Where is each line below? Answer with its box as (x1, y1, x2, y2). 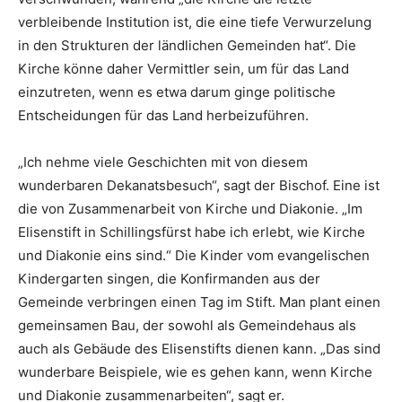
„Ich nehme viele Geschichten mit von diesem (18, 153, 308, 170)
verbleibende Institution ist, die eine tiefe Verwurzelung (18, 13, 371, 31)
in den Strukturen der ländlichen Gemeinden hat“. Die (18, 36, 356, 54)
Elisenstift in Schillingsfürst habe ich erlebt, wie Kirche (18, 223, 365, 240)
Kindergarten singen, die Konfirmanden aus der (18, 269, 320, 287)
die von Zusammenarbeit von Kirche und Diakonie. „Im (18, 199, 363, 217)
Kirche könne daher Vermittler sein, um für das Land (18, 59, 349, 77)
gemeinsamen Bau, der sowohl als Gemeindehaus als (18, 316, 356, 334)
